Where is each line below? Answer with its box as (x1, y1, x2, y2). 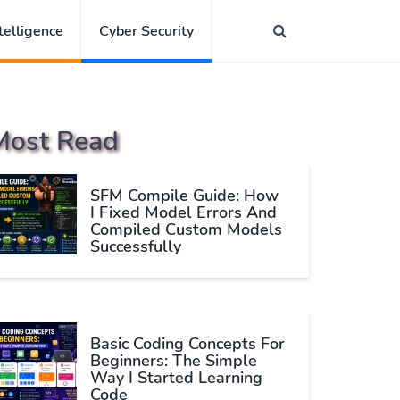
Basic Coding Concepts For (90, 333, 285, 354)
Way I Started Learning (90, 367, 262, 388)
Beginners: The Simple (90, 350, 257, 371)
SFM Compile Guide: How (90, 185, 279, 206)
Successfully (90, 236, 181, 257)
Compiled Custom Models (90, 219, 282, 240)
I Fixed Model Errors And (90, 202, 277, 223)
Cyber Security (99, 21, 194, 41)
